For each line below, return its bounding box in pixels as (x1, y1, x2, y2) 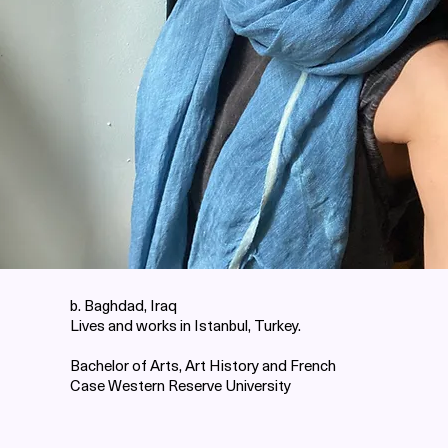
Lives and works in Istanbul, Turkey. (70, 314, 301, 336)
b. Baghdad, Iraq (70, 294, 177, 316)
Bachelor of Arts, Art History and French (70, 354, 336, 376)
